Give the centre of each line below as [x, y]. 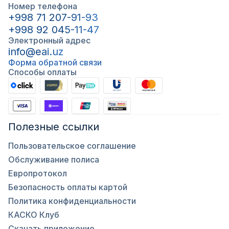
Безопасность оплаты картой [68, 187]
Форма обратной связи [55, 62]
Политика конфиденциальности [72, 201]
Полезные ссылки [54, 127]
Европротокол [38, 173]
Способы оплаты [42, 72]
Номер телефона [43, 6]
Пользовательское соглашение [72, 146]
